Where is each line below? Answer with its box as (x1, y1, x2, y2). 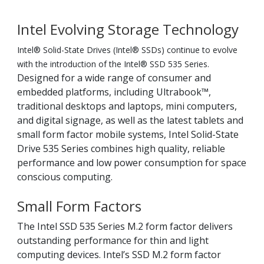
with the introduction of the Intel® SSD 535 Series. (17, 58, 209, 70)
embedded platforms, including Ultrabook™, (17, 85, 211, 98)
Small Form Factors (17, 196, 141, 216)
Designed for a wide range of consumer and (17, 71, 211, 84)
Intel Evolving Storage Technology (17, 19, 239, 39)
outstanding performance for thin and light (17, 234, 209, 247)
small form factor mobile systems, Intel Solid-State (17, 128, 239, 141)
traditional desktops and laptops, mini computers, (17, 100, 237, 113)
